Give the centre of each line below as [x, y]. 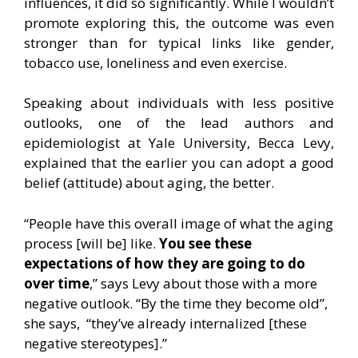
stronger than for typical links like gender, [179, 42]
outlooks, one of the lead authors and [179, 123]
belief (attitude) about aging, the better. [149, 183]
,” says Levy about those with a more [203, 283]
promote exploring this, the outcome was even [179, 22]
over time [57, 283]
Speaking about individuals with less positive [179, 103]
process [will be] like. [91, 243]
